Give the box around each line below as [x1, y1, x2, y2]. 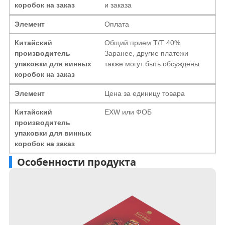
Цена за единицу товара [104, 89, 185, 97]
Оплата [104, 20, 130, 28]
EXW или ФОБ [104, 107, 152, 116]
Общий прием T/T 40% [104, 38, 181, 47]
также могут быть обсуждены [104, 59, 200, 68]
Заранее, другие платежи [104, 49, 189, 57]
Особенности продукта [17, 155, 136, 169]
